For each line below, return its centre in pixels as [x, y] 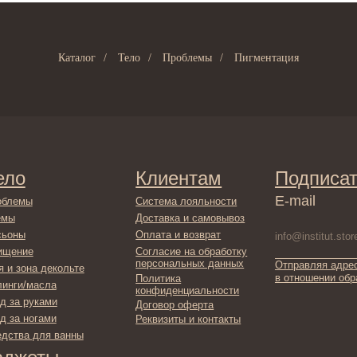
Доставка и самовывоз [131, 156]
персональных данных [131, 197]
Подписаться [257, 121]
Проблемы [187, 58]
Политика [103, 210]
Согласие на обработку [132, 186]
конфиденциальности [129, 221]
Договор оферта [118, 234]
